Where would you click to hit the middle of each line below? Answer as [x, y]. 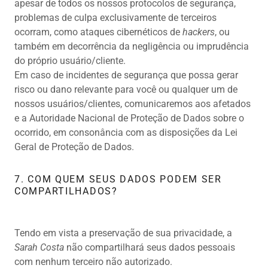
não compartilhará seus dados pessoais [151, 248]
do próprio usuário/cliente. [70, 61]
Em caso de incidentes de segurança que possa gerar [126, 75]
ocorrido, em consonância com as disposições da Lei [126, 133]
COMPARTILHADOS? [66, 191]
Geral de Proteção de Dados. [74, 147]
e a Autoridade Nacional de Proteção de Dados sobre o [129, 118]
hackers [199, 32]
